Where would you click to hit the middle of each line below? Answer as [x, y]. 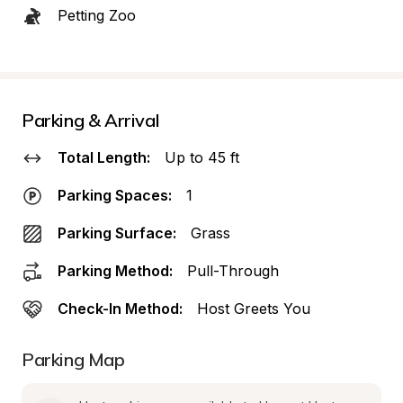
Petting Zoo [97, 15]
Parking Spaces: [115, 195]
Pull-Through [233, 271]
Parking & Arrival [91, 120]
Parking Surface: [117, 233]
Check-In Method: [120, 309]
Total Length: [104, 157]
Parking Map [73, 359]
